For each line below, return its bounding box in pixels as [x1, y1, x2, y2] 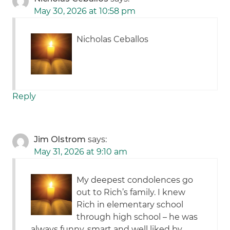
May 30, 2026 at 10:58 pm [34, 6, 136, 16]
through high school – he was [76, 212, 198, 222]
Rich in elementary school [76, 200, 184, 210]
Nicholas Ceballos [76, 34, 149, 45]
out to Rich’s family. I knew [76, 187, 186, 198]
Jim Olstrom [34, 135, 86, 145]
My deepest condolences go [76, 175, 194, 185]
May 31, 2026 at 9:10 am [34, 147, 128, 157]
